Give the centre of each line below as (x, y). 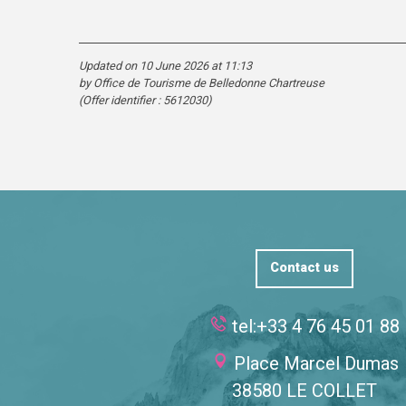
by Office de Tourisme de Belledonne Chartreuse (202, 83)
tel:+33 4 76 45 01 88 (316, 326)
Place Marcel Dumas (316, 363)
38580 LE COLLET (304, 390)
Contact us (304, 268)
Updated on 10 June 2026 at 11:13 (165, 66)
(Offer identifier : (121, 101)
